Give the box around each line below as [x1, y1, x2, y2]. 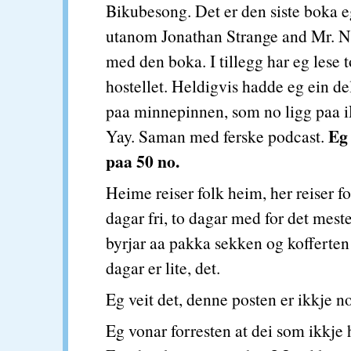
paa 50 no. [106, 149, 179, 173]
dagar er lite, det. [106, 256, 220, 279]
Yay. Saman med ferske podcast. [106, 125, 324, 147]
